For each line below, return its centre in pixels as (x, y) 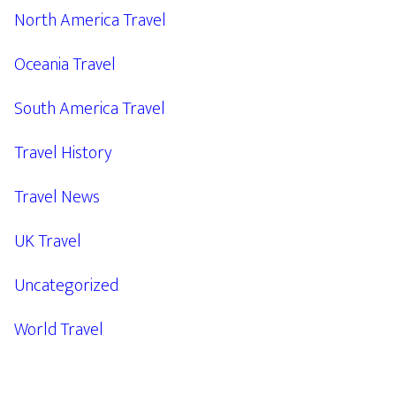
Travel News (57, 197)
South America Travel (90, 109)
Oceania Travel (65, 65)
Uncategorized (66, 286)
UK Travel (48, 241)
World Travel (59, 330)
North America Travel (90, 20)
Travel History (63, 153)
